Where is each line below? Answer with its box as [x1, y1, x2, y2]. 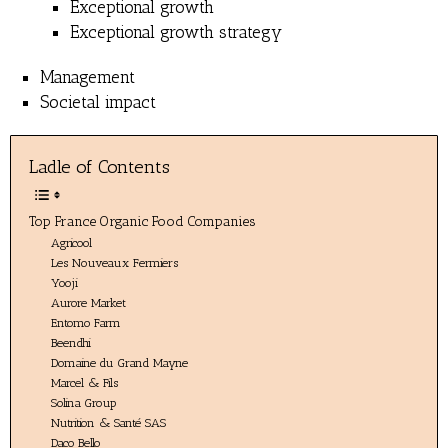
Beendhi [51, 335, 92, 351]
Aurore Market [51, 295, 127, 311]
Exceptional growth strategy [69, 21, 282, 42]
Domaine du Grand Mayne [51, 355, 189, 371]
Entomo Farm [51, 315, 122, 331]
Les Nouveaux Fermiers [51, 255, 179, 271]
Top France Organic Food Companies [29, 213, 257, 230]
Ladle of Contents [29, 156, 171, 179]
